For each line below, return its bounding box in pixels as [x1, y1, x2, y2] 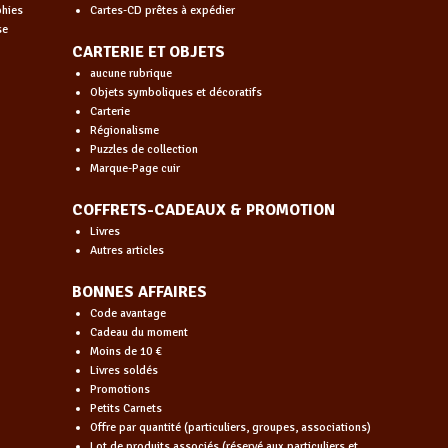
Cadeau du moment [89, 324, 188, 340]
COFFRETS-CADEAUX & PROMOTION [72, 199, 336, 220]
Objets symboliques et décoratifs [89, 84, 262, 100]
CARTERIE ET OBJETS [72, 41, 226, 62]
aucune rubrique [89, 65, 172, 81]
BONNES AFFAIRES [72, 281, 208, 302]
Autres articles [89, 242, 164, 258]
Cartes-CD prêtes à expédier [89, 2, 235, 18]
